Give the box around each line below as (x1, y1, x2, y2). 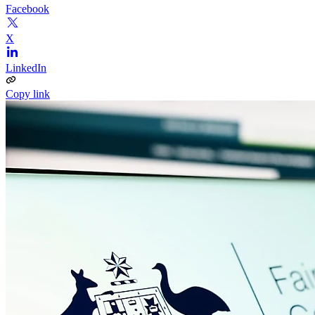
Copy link (6, 87, 50, 100)
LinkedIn (6, 61, 46, 74)
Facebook (6, 2, 49, 15)
